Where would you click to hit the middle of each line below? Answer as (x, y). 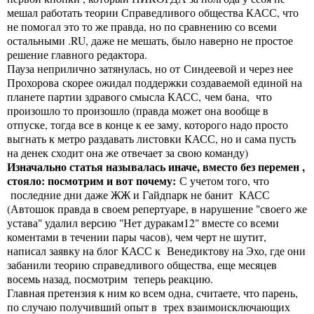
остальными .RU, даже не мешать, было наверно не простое (150, 40)
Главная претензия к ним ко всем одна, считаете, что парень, (152, 292)
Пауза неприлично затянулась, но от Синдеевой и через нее (150, 68)
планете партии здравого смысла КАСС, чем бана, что (139, 96)
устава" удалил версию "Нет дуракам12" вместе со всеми (143, 222)
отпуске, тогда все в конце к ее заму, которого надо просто (148, 124)
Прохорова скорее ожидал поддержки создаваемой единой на (155, 82)
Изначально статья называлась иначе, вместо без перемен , (156, 166)
